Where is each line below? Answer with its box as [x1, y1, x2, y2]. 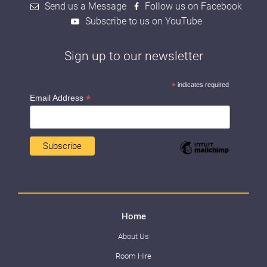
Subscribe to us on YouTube [85, 15, 202, 27]
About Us [118, 232, 149, 241]
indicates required [176, 80, 229, 88]
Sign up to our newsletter [64, 48, 203, 63]
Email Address [30, 92, 86, 103]
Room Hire [116, 252, 151, 261]
